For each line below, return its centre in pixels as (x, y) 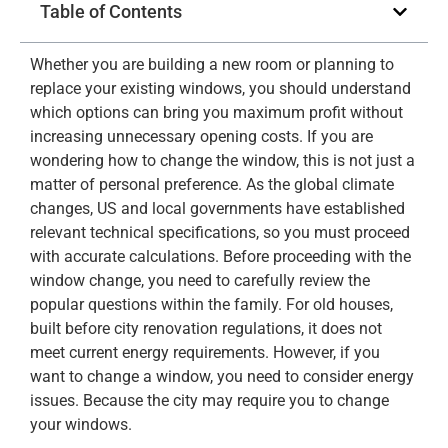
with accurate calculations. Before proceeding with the (220, 256)
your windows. (81, 424)
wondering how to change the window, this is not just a (222, 160)
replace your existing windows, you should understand (220, 88)
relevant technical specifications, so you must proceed (220, 232)
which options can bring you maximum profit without (216, 112)
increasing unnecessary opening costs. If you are (201, 136)
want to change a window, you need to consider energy (222, 376)
